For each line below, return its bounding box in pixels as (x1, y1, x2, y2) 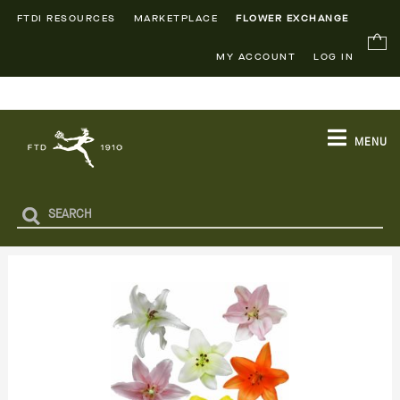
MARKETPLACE (133, 14, 219, 23)
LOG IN (313, 53, 354, 62)
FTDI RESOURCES (16, 14, 116, 23)
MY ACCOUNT (216, 53, 296, 62)
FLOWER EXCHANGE (236, 14, 349, 23)
